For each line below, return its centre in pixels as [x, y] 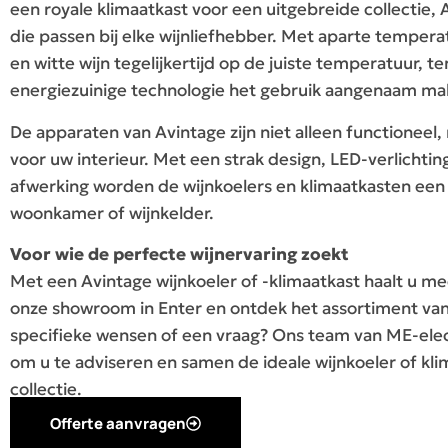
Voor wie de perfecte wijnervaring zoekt [179, 254]
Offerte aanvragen [118, 423]
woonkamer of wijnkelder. [112, 212]
